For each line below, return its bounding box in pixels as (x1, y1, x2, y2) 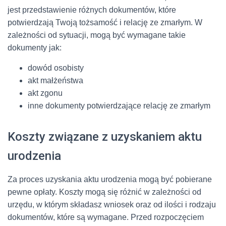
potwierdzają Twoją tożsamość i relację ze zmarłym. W (8, 18, 202, 27)
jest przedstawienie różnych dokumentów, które (8, 6, 176, 14)
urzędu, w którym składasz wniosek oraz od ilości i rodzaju (8, 200, 216, 209)
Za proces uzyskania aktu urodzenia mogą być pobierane (8, 175, 212, 184)
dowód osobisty (28, 64, 84, 72)
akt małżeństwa (28, 76, 83, 85)
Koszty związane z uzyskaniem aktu (8, 130, 202, 144)
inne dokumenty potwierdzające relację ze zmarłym (28, 101, 210, 110)
